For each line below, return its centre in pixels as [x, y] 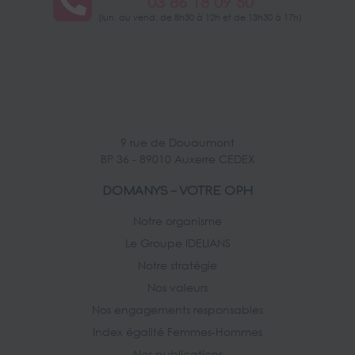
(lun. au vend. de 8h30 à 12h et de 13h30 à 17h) [200, 17]
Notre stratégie [177, 265]
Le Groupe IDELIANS [177, 242]
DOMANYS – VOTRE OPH [177, 191]
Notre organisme [177, 220]
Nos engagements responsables [177, 309]
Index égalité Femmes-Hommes [177, 331]
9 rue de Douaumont [177, 142]
